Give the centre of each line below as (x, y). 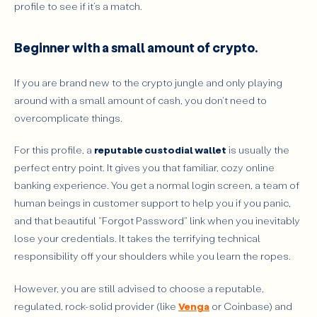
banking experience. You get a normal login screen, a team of (157, 185)
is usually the (258, 150)
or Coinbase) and (251, 306)
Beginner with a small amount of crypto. (136, 48)
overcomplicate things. (68, 117)
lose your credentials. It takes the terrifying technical (137, 238)
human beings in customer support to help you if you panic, (152, 203)
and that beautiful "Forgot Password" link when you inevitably (157, 221)
